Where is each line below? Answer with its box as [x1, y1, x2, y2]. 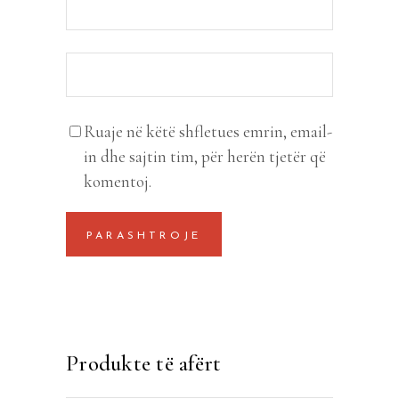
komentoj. [84, 171, 151, 191]
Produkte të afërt [66, 350, 222, 377]
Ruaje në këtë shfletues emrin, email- [84, 121, 332, 142]
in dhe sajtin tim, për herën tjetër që [84, 146, 326, 167]
